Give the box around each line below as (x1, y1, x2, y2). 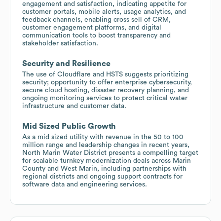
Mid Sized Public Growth (22, 122, 116, 130)
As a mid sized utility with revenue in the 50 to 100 (22, 133, 184, 141)
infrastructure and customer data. (22, 102, 126, 110)
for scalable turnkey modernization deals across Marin (22, 157, 191, 164)
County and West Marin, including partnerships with (22, 165, 186, 172)
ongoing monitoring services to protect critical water (22, 94, 187, 102)
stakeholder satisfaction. (22, 39, 98, 47)
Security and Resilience (22, 59, 110, 68)
